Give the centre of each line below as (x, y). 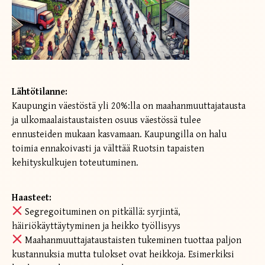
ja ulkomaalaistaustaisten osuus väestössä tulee (106, 120)
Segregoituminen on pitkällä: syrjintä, (102, 212)
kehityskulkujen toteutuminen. (75, 163)
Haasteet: (32, 198)
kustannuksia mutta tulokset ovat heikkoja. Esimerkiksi (123, 254)
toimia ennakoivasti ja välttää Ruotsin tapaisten (108, 148)
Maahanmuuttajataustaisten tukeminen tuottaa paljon (132, 240)
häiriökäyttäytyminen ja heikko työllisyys (96, 226)
